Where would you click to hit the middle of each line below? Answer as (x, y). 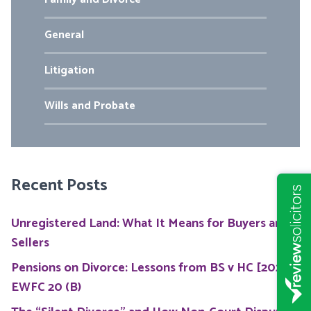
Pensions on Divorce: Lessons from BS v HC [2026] (152, 268)
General (64, 35)
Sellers (30, 243)
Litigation (69, 71)
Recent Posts (59, 186)
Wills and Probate (90, 106)
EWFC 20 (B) (46, 288)
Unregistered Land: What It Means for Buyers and (150, 224)
